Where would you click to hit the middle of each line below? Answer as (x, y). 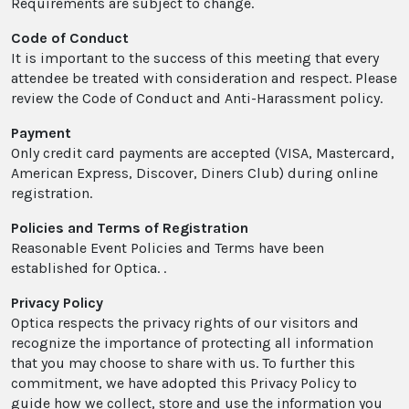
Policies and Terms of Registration (130, 228)
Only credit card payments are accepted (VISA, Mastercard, (203, 153)
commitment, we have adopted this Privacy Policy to (184, 383)
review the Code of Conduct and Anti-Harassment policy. (197, 99)
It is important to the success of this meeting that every (195, 58)
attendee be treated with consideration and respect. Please (204, 79)
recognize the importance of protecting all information (192, 343)
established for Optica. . (89, 268)
